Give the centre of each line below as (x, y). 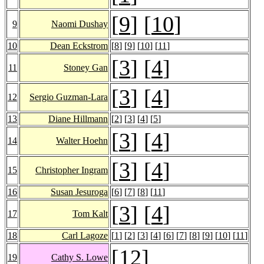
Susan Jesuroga (79, 192)
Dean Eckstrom (79, 45)
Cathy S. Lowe (80, 257)
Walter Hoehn (82, 140)
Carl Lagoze (85, 235)
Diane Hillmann (78, 118)
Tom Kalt (90, 213)
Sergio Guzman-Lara (69, 97)
